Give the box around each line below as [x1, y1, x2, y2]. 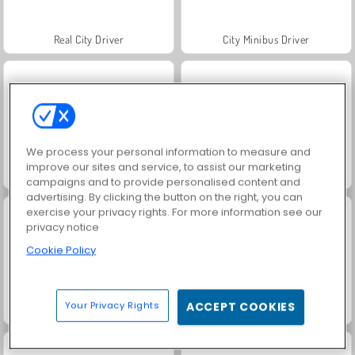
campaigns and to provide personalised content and [26, 174, 301, 190]
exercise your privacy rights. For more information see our [26, 204, 323, 220]
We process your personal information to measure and [26, 144, 311, 160]
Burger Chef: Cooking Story [26, 167, 151, 181]
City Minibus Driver [223, 32, 310, 46]
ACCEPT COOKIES [186, 299, 296, 315]
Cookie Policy [26, 242, 97, 258]
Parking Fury [238, 303, 295, 317]
